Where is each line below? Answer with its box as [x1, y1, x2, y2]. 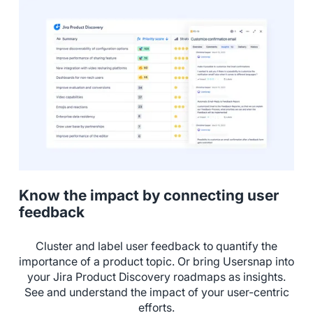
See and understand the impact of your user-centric [24, 286, 289, 300]
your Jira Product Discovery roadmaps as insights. [27, 270, 286, 284]
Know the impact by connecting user [18, 187, 279, 205]
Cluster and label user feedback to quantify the [36, 240, 277, 254]
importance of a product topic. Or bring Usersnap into [19, 255, 294, 269]
